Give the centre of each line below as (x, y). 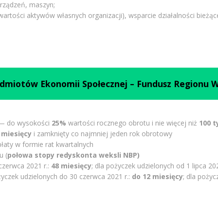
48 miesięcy (71, 165)
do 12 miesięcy (157, 176)
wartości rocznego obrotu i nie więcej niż (132, 123)
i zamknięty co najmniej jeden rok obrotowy (102, 133)
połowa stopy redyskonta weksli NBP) (73, 155)
